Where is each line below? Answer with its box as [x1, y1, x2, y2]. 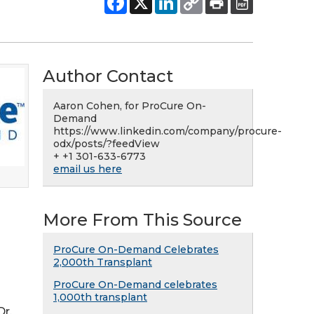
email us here [53, 163, 122, 175]
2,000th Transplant [53, 256, 152, 268]
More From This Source [43, 210, 242, 230]
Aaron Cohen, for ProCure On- [53, 100, 206, 112]
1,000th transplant [53, 291, 147, 303]
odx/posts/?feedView [53, 137, 160, 150]
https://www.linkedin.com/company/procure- [53, 125, 282, 137]
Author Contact [43, 66, 173, 86]
